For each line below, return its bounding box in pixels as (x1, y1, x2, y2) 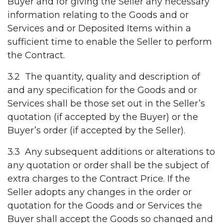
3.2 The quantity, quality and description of (7, 71, 200, 83)
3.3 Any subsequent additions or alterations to (7, 146, 215, 158)
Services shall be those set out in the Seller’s (7, 98, 205, 110)
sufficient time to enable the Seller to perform (7, 36, 212, 48)
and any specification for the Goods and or (7, 85, 197, 96)
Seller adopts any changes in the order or (7, 187, 192, 198)
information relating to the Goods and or (7, 9, 189, 21)
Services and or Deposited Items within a (7, 23, 191, 34)
